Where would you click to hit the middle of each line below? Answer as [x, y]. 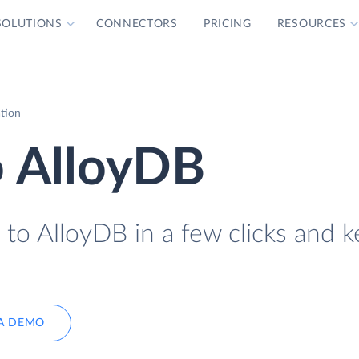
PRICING [227, 24]
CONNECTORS [137, 24]
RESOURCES [312, 24]
